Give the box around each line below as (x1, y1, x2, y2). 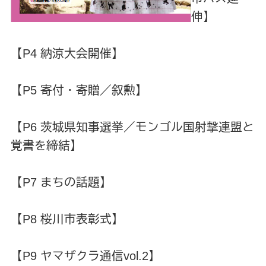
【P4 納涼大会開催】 (10, 47, 123, 61)
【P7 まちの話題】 (10, 176, 112, 189)
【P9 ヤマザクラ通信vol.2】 (10, 249, 160, 263)
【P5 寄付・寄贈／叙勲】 (10, 84, 147, 97)
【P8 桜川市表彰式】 (10, 213, 123, 226)
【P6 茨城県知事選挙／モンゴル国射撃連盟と (10, 121, 254, 134)
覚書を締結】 (10, 139, 82, 153)
